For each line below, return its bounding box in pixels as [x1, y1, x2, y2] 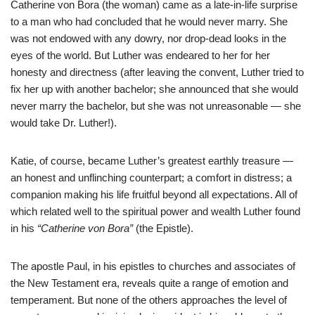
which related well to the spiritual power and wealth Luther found [11, 205, 300, 218]
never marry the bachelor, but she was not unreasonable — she [11, 100, 301, 112]
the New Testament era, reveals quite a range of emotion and [11, 277, 288, 290]
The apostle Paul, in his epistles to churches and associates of [11, 260, 295, 273]
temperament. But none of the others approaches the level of [11, 294, 287, 307]
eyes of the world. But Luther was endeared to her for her [11, 49, 270, 62]
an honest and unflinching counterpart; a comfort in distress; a [11, 172, 292, 184]
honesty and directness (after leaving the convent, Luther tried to [11, 66, 304, 79]
